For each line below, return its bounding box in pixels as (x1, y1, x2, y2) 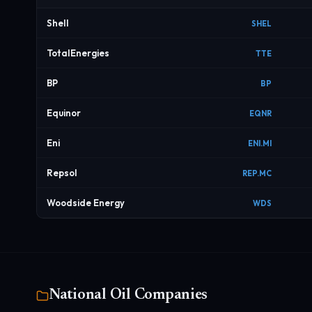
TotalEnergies (47, 47, 109, 58)
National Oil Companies (49, 288, 208, 303)
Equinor (47, 107, 81, 118)
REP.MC (242, 169, 272, 178)
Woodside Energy (47, 197, 125, 208)
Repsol (47, 167, 77, 178)
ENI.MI (248, 139, 272, 148)
